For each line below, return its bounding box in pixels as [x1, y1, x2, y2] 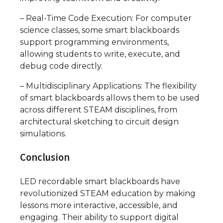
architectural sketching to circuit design [20, 116, 179, 126]
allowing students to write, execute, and [20, 49, 180, 59]
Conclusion [20, 151, 70, 164]
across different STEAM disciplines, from [20, 105, 177, 114]
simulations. [20, 128, 66, 138]
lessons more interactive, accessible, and [20, 201, 178, 211]
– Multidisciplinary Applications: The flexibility [20, 81, 197, 91]
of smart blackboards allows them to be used [20, 93, 200, 103]
